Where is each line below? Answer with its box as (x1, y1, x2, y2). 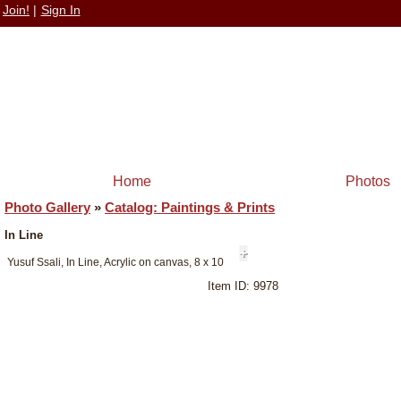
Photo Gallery (4, 200, 90, 216)
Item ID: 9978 (208, 279, 279, 294)
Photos (346, 174, 391, 189)
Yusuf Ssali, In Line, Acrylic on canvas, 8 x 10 (7, 256, 224, 269)
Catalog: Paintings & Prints (105, 200, 275, 216)
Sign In (40, 3, 81, 17)
